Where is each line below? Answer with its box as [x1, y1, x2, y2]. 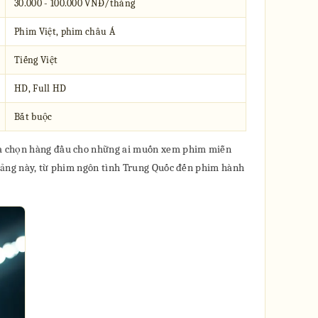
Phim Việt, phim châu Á [14, 26, 116, 38]
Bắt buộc [14, 111, 53, 123]
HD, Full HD [14, 82, 67, 94]
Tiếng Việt [14, 54, 58, 66]
